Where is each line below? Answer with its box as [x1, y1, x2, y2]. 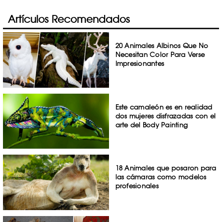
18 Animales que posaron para [115, 164, 217, 172]
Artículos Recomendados [8, 13, 130, 25]
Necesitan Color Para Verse [115, 51, 205, 58]
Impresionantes [115, 59, 165, 67]
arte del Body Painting [115, 120, 188, 129]
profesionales [115, 182, 159, 190]
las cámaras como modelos [115, 173, 207, 181]
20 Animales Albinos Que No [115, 42, 209, 50]
